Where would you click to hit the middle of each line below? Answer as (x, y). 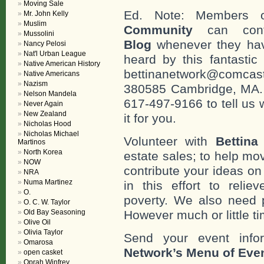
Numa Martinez (48, 182)
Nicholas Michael (51, 134)
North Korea (43, 152)
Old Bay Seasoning (55, 212)
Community (158, 30)
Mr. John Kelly (46, 14)
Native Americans (52, 74)
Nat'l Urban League (55, 54)
